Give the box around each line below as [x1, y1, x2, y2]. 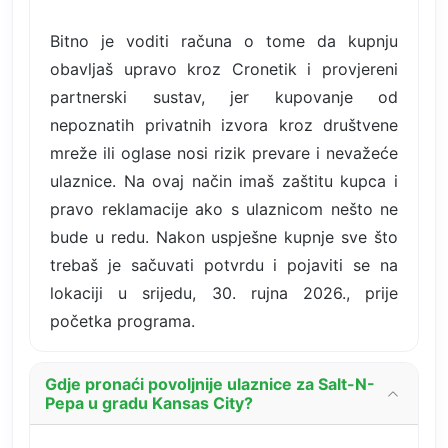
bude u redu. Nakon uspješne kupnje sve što [50, 226, 398, 247]
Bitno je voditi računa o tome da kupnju [50, 30, 398, 51]
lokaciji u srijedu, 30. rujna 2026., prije [50, 282, 398, 303]
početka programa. [50, 310, 195, 331]
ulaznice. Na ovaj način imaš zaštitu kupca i [50, 170, 398, 191]
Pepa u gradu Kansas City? [45, 392, 253, 413]
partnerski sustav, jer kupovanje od [50, 86, 398, 107]
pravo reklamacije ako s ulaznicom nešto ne [50, 198, 398, 219]
